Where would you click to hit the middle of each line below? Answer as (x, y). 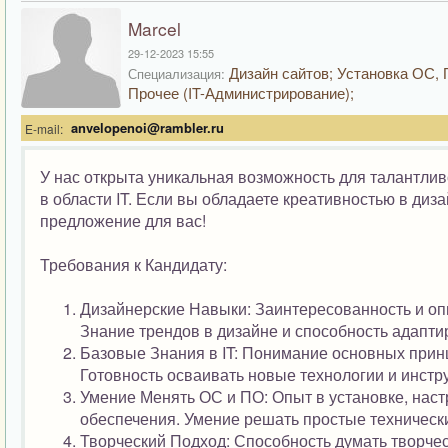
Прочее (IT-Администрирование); (241, 92)
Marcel (154, 28)
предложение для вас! (123, 220)
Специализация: (176, 73)
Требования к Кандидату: (133, 264)
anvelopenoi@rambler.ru (147, 127)
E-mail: (44, 128)
